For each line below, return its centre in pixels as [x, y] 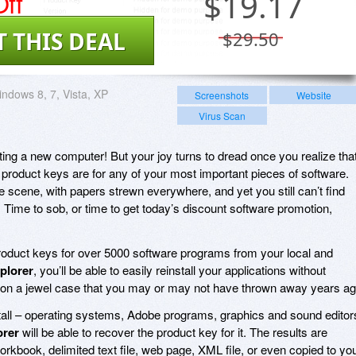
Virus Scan [222, 115]
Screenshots [222, 95]
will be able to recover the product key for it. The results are [173, 331]
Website [313, 95]
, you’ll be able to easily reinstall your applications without [180, 269]
